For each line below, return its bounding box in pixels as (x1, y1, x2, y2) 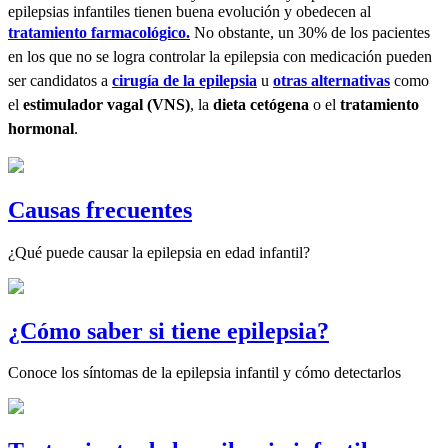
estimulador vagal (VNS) (23, 95, 190, 113)
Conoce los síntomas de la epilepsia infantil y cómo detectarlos (8, 364, 401, 382)
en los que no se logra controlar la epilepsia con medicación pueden (8, 47, 432, 65)
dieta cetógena (213, 95, 309, 113)
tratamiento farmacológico (8, 23, 186, 41)
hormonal (8, 119, 74, 137)
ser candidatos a (8, 71, 112, 89)
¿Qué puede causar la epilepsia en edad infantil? (8, 243, 310, 261)
